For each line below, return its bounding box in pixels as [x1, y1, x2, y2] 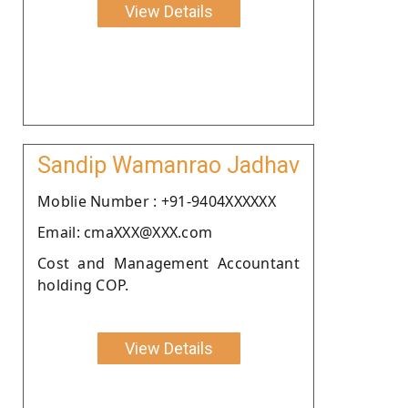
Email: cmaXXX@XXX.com [37, 221, 213, 242]
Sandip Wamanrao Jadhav [37, 151, 300, 178]
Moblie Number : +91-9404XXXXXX [37, 190, 276, 211]
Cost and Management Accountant [37, 252, 300, 273]
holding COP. [37, 274, 129, 295]
